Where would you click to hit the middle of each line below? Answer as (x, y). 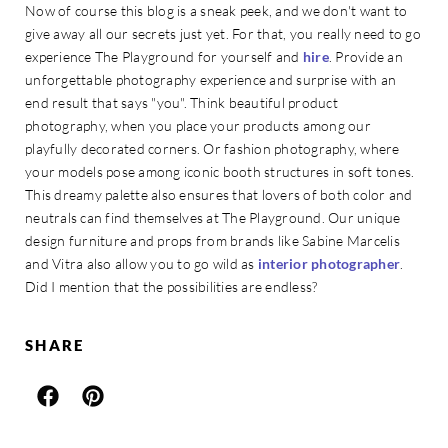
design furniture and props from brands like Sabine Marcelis (212, 241)
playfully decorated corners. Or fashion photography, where (212, 149)
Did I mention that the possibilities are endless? (171, 287)
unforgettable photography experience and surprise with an (211, 80)
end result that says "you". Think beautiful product (181, 103)
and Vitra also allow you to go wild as (141, 264)
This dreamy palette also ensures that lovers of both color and (219, 195)
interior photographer (328, 264)
